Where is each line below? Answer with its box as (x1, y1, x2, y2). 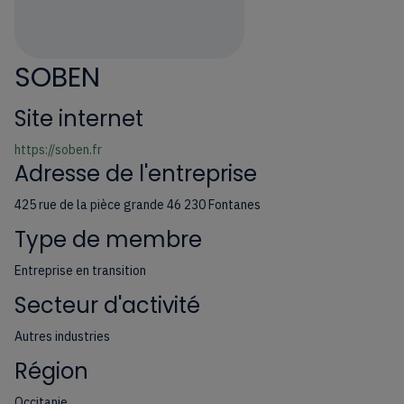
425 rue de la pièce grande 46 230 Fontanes (14, 197, 261, 214)
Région (14, 356, 88, 387)
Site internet (14, 104, 143, 134)
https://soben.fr (14, 142, 102, 159)
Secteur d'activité (14, 290, 200, 321)
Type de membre (14, 225, 202, 255)
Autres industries (14, 328, 110, 345)
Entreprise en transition (14, 262, 146, 280)
